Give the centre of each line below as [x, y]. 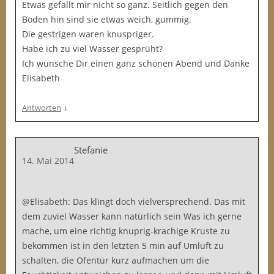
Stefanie [91, 150]
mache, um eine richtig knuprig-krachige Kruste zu [126, 231]
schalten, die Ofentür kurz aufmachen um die [116, 260]
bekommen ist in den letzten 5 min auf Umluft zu [123, 246]
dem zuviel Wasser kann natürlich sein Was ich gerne [132, 216]
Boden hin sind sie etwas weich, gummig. [107, 19]
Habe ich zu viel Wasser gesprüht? [92, 49]
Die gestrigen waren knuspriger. [88, 34]
